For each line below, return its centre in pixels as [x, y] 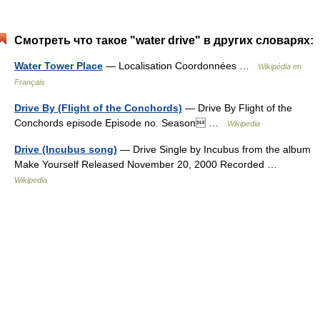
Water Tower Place [59, 66]
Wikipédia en [280, 67]
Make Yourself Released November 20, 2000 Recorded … [149, 165]
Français [30, 82]
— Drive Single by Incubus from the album [214, 150]
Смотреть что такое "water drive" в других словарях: [164, 41]
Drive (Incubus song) [66, 150]
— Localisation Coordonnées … [180, 66]
